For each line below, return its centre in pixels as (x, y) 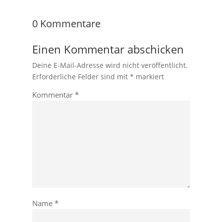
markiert (149, 77)
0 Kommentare (66, 24)
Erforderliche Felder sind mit (81, 77)
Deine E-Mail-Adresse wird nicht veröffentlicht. (110, 65)
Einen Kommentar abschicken (108, 49)
